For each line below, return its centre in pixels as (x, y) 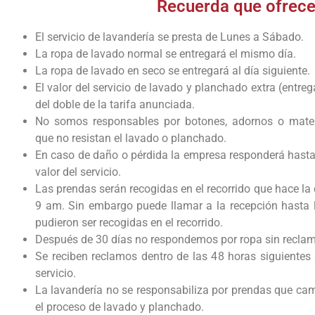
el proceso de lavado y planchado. (120, 307)
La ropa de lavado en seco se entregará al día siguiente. (173, 70)
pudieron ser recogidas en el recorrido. (129, 222)
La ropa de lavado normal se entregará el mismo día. (166, 53)
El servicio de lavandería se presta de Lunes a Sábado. (169, 37)
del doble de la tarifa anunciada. (115, 104)
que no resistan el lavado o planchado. (131, 138)
